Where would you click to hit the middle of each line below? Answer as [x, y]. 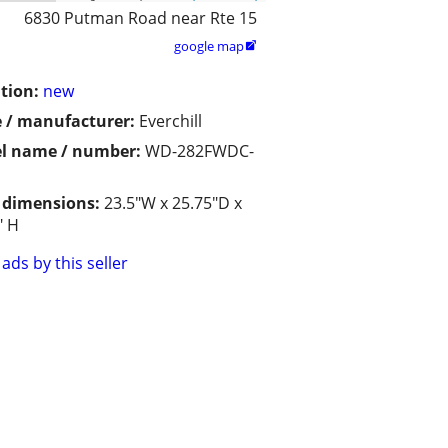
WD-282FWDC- [199, 151]
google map [209, 46]
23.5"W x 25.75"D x [173, 203]
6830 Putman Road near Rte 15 [140, 18]
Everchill [170, 121]
